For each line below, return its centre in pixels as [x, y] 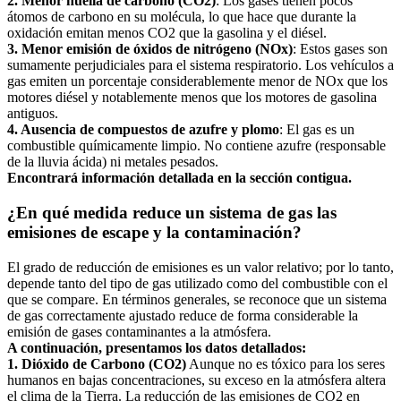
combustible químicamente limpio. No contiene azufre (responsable [196, 146]
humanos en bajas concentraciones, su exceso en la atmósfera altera [196, 380]
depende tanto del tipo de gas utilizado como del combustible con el [197, 283]
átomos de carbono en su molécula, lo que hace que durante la [182, 17]
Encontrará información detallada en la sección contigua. [179, 178]
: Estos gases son [340, 49]
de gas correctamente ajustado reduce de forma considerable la [183, 315]
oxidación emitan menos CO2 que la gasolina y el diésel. [167, 33]
